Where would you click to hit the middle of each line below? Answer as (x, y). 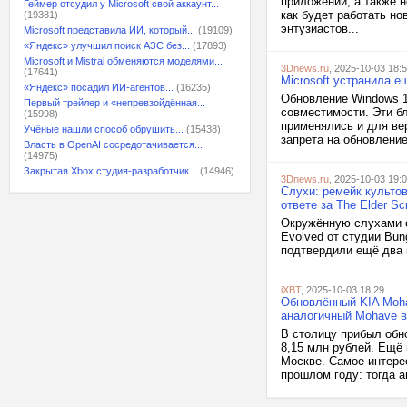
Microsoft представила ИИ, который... (109, 30)
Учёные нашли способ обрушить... (104, 129)
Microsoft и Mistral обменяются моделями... (123, 61)
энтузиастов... (320, 29)
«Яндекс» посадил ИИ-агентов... (99, 87)
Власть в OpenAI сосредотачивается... (113, 144)
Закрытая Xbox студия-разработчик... (110, 171)
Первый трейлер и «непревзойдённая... (114, 103)
